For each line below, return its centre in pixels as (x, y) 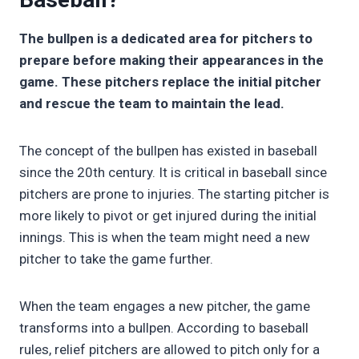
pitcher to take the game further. (118, 259)
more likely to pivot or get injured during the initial (168, 216)
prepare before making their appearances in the (171, 61)
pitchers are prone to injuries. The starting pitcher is (174, 194)
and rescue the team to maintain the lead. (153, 104)
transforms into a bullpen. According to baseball (164, 328)
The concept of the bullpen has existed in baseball (168, 151)
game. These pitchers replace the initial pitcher (170, 82)
